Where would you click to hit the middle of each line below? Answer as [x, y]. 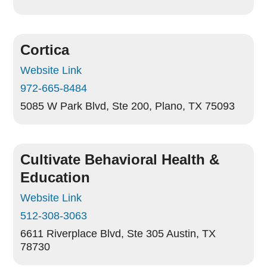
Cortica [45, 50]
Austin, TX [191, 234]
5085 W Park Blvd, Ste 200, [86, 106]
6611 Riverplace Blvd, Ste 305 [92, 234]
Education [55, 177]
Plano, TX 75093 [195, 106]
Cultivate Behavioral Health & [120, 159]
